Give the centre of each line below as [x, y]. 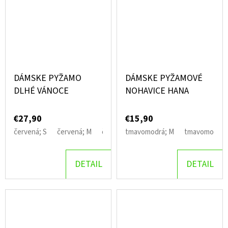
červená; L [118, 132]
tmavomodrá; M [150, 132]
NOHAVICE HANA [157, 91]
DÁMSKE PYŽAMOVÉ [164, 78]
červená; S [30, 132]
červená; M [74, 132]
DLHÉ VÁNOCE [41, 91]
